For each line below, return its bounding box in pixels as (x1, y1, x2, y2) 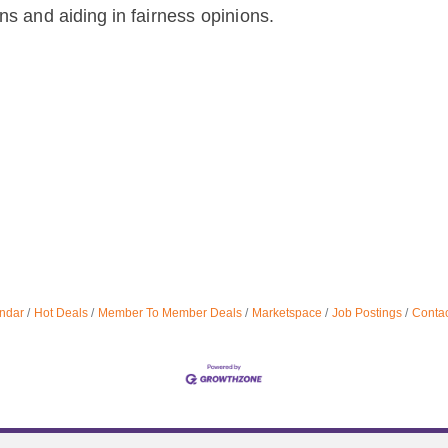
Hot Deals (33, 306, 88, 320)
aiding (59, 6, 113, 26)
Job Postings (331, 306, 402, 320)
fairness (131, 6, 196, 26)
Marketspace (251, 306, 322, 320)
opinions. (200, 6, 275, 26)
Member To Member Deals (97, 306, 242, 320)
